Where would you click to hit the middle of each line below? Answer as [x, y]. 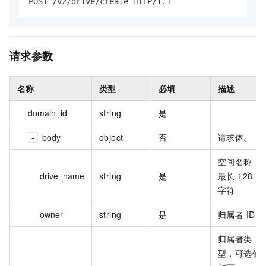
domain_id [47, 113]
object [111, 137]
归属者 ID [237, 214]
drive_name [62, 175]
